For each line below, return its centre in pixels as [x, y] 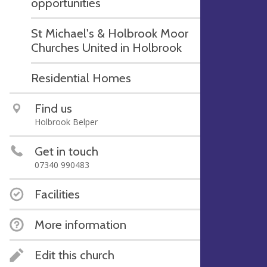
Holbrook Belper [66, 122]
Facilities [57, 194]
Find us [53, 108]
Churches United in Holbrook [106, 47]
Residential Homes [81, 78]
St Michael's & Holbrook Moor [110, 33]
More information [80, 224]
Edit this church [74, 255]
